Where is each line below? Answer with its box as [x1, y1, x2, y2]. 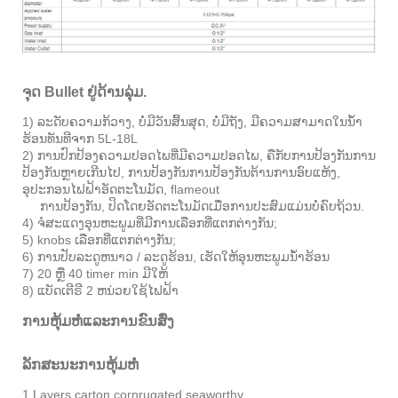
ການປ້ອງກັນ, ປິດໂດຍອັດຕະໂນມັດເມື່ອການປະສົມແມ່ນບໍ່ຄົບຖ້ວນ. [22, 198, 364, 213]
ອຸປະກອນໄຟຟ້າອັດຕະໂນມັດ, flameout [22, 181, 219, 196]
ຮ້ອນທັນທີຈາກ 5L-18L [22, 131, 138, 146]
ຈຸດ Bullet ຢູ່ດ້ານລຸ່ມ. [22, 84, 150, 99]
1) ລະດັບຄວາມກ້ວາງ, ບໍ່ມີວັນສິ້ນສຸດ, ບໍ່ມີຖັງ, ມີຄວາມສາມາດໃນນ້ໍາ [22, 114, 362, 129]
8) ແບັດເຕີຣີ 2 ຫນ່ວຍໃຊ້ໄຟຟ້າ [22, 283, 179, 298]
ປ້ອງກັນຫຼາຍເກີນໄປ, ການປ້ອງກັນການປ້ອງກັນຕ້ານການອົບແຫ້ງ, [22, 164, 340, 179]
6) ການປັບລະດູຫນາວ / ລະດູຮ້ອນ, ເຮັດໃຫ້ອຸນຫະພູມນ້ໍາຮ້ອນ [22, 249, 330, 264]
